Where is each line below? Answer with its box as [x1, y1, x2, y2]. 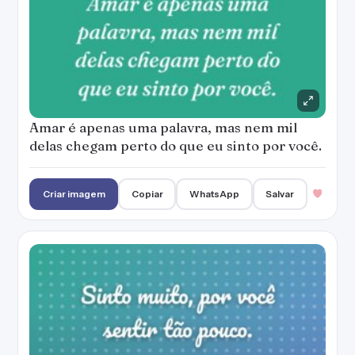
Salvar [265, 188, 295, 200]
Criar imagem [42, 188, 105, 200]
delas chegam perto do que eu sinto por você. [29, 137, 322, 154]
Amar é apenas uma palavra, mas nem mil [29, 119, 297, 136]
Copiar [131, 188, 163, 200]
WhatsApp [189, 188, 240, 200]
